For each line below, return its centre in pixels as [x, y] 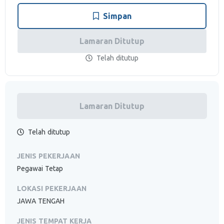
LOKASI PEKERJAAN [52, 188]
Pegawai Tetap [40, 168]
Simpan [117, 16]
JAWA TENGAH [41, 201]
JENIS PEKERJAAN [48, 156]
